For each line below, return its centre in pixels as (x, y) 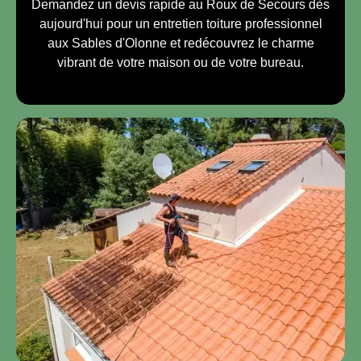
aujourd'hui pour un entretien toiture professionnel (180, 23)
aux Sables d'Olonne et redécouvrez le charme (180, 43)
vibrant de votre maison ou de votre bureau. (180, 62)
